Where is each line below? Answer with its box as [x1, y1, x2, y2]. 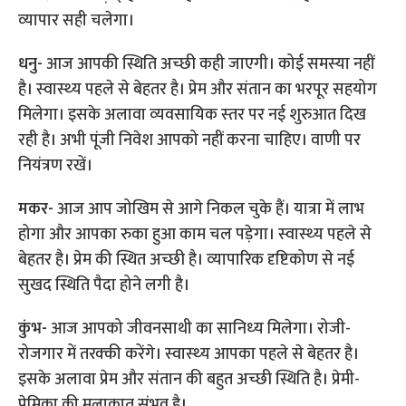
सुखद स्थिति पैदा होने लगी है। [18, 272, 190, 300]
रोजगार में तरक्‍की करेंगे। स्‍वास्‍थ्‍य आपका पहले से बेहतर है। [18, 341, 360, 369]
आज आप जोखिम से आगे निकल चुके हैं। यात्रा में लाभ [57, 196, 365, 224]
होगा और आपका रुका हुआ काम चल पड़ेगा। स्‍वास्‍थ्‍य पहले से [18, 221, 372, 249]
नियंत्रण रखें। [18, 152, 93, 180]
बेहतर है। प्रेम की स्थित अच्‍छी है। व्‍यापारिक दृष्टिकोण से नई [18, 246, 355, 275]
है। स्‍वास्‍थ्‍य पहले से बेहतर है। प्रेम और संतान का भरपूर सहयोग [18, 76, 378, 104]
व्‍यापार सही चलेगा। [18, 7, 135, 35]
